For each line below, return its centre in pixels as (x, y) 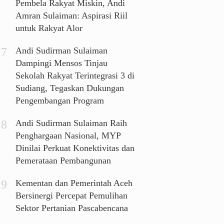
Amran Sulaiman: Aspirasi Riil (72, 16)
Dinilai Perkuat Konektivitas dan (75, 148)
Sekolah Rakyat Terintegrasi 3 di (75, 76)
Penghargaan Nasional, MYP (68, 136)
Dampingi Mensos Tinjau (62, 63)
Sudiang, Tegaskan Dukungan (70, 88)
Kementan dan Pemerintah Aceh (74, 183)
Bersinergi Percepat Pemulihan (72, 196)
